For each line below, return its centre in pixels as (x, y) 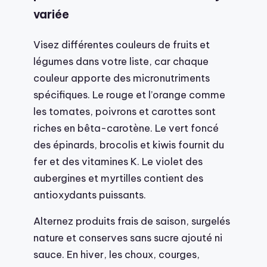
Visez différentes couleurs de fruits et (122, 44)
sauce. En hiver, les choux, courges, (117, 254)
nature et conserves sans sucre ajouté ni (128, 238)
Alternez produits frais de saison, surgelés (132, 221)
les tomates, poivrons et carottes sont (125, 111)
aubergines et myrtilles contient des (118, 178)
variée (51, 14)
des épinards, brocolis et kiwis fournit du (129, 144)
